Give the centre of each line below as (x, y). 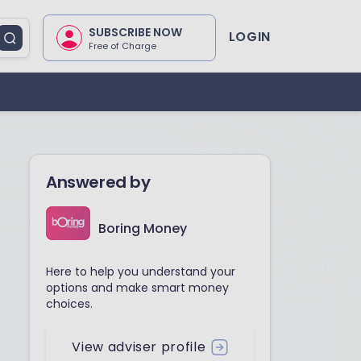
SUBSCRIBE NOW (135, 32)
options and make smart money (137, 288)
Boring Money (143, 228)
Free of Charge (122, 46)
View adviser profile (139, 347)
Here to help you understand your (141, 272)
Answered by (98, 182)
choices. (69, 304)
